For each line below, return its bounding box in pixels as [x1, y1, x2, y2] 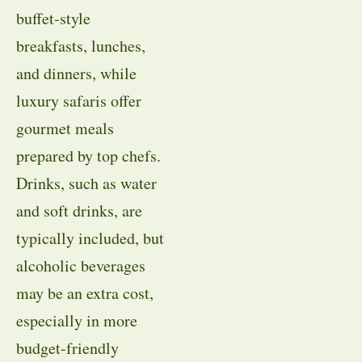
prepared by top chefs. [16, 145, 161, 167]
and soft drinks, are [16, 200, 142, 222]
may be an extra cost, [16, 282, 154, 305]
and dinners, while [16, 62, 137, 85]
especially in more [16, 309, 137, 332]
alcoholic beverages [16, 255, 145, 277]
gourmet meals [16, 117, 114, 140]
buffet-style [16, 7, 90, 30]
